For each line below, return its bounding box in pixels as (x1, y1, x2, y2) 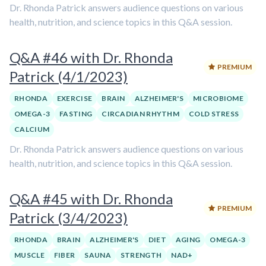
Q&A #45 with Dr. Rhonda (9, 190, 173, 207)
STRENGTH (120, 251, 162, 259)
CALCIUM (14, 125, 50, 134)
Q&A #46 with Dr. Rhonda (9, 49, 173, 66)
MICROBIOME (193, 94, 244, 103)
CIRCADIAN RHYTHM (102, 109, 180, 118)
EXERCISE (56, 94, 93, 103)
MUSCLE (14, 251, 45, 259)
